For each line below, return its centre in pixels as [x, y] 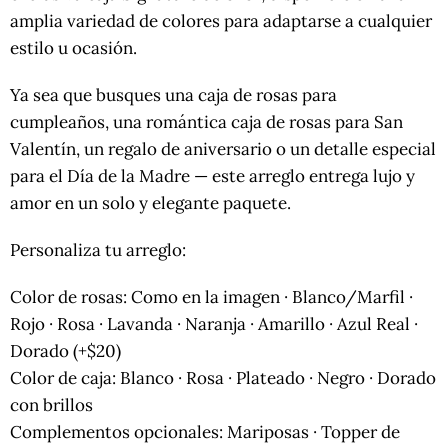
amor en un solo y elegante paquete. [150, 203]
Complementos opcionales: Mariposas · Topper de [205, 432]
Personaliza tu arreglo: [98, 250]
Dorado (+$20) [65, 351]
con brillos [51, 405]
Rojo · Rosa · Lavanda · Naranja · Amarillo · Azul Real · [214, 324]
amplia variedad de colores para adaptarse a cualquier [221, 21]
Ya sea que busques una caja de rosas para [173, 95]
